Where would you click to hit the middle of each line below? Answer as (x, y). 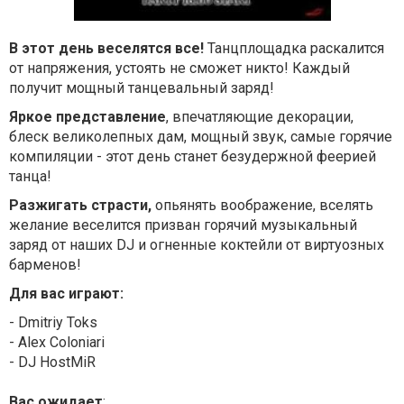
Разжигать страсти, (80, 205)
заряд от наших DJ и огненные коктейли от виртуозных (197, 245)
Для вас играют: (66, 294)
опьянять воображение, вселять (262, 205)
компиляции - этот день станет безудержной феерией (193, 156)
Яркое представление (87, 117)
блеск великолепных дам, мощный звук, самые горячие (201, 137)
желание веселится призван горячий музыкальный (183, 225)
